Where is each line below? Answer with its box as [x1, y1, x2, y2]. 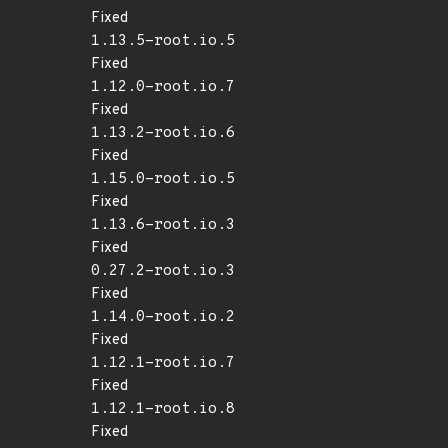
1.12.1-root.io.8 [91, 400, 235, 419]
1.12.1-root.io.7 [91, 354, 235, 373]
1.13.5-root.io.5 [91, 32, 235, 51]
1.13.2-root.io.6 [91, 124, 235, 143]
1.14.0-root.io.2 [91, 308, 235, 327]
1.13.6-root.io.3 [91, 216, 235, 235]
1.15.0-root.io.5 [91, 170, 235, 189]
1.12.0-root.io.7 [91, 78, 235, 97]
